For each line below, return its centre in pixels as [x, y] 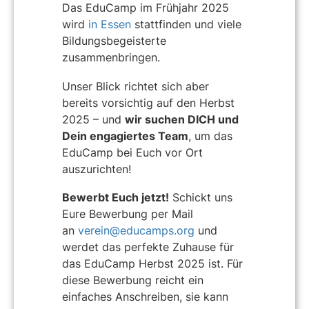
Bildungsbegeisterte [114, 41]
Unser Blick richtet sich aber [136, 86]
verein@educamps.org [136, 231]
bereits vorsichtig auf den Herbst [148, 102]
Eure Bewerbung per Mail [128, 214]
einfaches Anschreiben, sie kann [145, 297]
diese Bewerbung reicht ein [133, 280]
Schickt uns [201, 198]
